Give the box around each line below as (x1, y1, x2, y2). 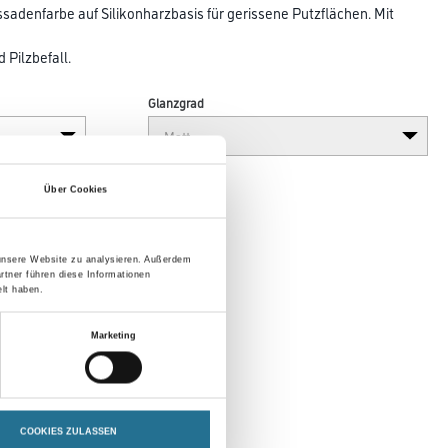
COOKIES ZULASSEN (19, 426, 117, 437)
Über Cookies (44, 184, 108, 195)
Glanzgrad (148, 93, 205, 111)
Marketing (90, 330, 137, 341)
